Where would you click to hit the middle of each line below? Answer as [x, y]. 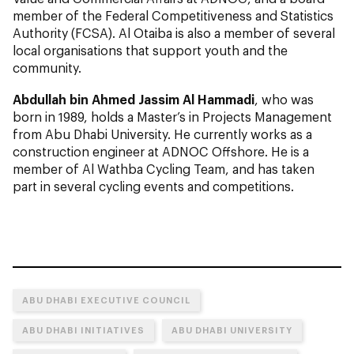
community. [47, 68]
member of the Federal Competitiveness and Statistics [173, 15]
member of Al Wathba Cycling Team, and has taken [164, 169]
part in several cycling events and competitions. [153, 186]
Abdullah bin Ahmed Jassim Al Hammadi [134, 99]
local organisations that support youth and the [150, 50]
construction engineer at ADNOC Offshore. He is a [161, 151]
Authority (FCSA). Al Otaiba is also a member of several [174, 33]
